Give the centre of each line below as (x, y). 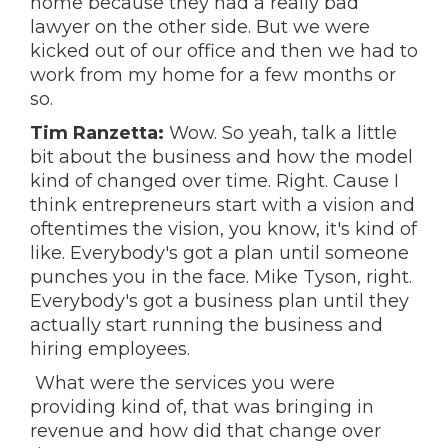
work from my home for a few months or (213, 75)
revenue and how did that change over (205, 431)
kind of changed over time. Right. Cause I (214, 181)
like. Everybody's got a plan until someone (219, 253)
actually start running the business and (206, 325)
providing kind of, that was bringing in (202, 407)
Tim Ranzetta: (97, 133)
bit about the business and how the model (221, 157)
